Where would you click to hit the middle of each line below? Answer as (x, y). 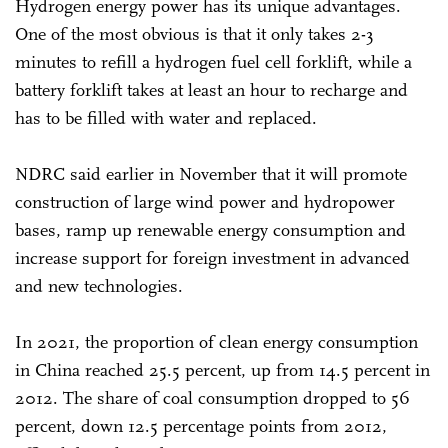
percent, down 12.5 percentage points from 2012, (201, 425)
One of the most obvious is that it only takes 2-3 (194, 33)
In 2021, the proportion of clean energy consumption (216, 341)
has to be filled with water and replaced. (166, 117)
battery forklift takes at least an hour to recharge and (211, 89)
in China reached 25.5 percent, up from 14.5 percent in (222, 369)
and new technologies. (99, 285)
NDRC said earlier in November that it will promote (211, 173)
